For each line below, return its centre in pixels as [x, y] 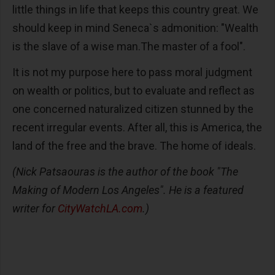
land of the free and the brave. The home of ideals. [134, 146]
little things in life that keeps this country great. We [135, 10]
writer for [35, 208]
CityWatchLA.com [100, 208]
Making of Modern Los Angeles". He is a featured [128, 190]
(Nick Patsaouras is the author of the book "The [125, 172]
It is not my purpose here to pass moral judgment [132, 72]
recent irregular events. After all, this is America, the [137, 127]
